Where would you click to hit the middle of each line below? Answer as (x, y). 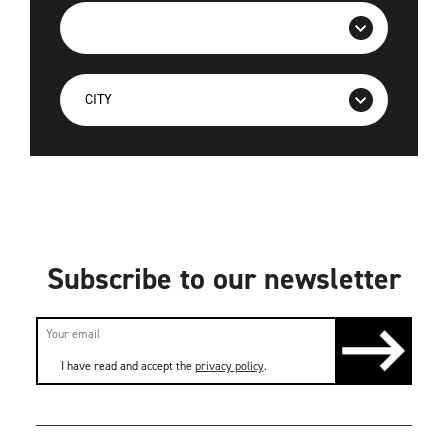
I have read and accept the (127, 366)
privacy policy (229, 366)
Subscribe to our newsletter (224, 278)
